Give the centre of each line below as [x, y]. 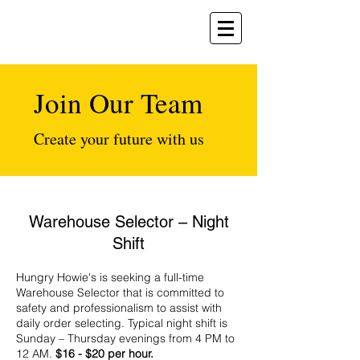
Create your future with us [119, 139]
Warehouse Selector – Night [129, 222]
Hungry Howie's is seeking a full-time [110, 277]
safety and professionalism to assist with [119, 308]
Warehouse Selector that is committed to [120, 292]
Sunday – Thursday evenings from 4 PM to [125, 338]
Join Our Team [118, 102]
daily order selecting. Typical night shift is [122, 323]
